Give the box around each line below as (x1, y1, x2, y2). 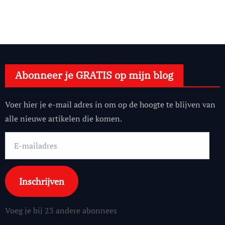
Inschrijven (19, 175, 64, 188)
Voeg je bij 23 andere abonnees (5, 205, 117, 216)
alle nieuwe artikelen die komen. (5, 113, 122, 125)
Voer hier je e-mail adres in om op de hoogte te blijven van (5, 99, 215, 110)
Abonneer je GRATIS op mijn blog (15, 68, 173, 82)
